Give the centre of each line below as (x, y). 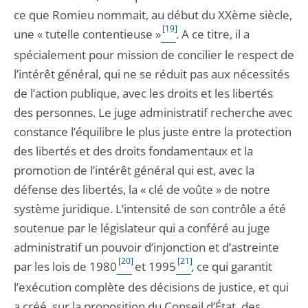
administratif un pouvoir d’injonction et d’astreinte (146, 247)
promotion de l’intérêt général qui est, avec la (134, 170)
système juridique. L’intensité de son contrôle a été (150, 209)
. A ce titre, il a (213, 34)
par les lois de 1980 (65, 266)
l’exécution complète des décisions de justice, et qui (151, 287)
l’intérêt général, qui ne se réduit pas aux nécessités (152, 74)
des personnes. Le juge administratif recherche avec (153, 112)
